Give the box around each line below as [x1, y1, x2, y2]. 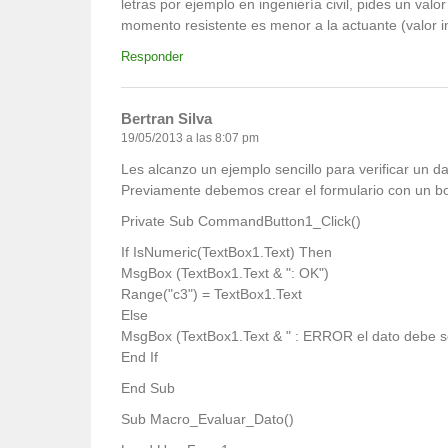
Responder [121, 49, 183, 65]
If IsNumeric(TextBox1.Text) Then [121, 244, 332, 261]
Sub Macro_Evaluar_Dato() [121, 411, 294, 428]
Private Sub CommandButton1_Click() [121, 213, 361, 230]
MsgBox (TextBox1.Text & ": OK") [121, 265, 329, 282]
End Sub [121, 380, 175, 397]
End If [121, 349, 158, 366]
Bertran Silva [121, 110, 212, 128]
